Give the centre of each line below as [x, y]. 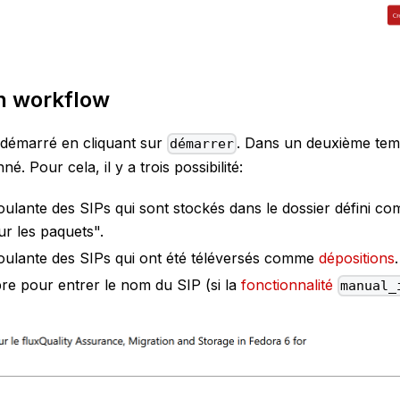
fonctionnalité [287, 285]
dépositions [357, 258]
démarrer [202, 144]
